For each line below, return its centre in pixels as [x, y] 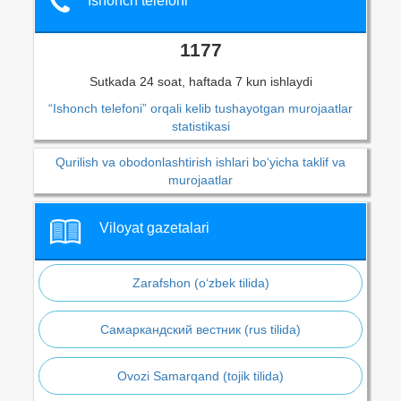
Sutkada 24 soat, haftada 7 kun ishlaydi [200, 82]
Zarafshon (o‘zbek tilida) [200, 283]
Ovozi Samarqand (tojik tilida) [200, 376]
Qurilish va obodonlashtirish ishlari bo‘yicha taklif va [200, 162]
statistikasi [200, 127]
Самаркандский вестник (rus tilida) [200, 330]
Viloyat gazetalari [154, 228]
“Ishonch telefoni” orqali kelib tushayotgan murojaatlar [200, 109]
